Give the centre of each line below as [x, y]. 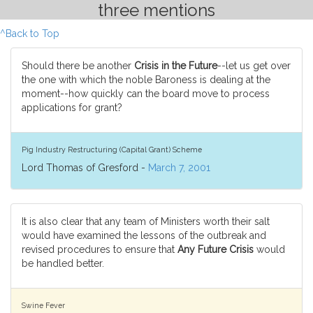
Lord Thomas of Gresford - [85, 168]
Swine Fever [43, 305]
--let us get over [254, 66]
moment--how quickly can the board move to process [146, 94]
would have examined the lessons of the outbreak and [144, 235]
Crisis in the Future [176, 66]
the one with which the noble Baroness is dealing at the [146, 80]
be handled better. [63, 263]
